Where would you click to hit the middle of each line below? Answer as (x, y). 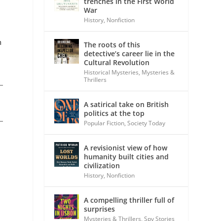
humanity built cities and (127, 156)
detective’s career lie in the (129, 53)
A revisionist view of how (126, 147)
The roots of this (112, 44)
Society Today (147, 123)
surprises (100, 209)
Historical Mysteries (111, 72)
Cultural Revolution (117, 62)
